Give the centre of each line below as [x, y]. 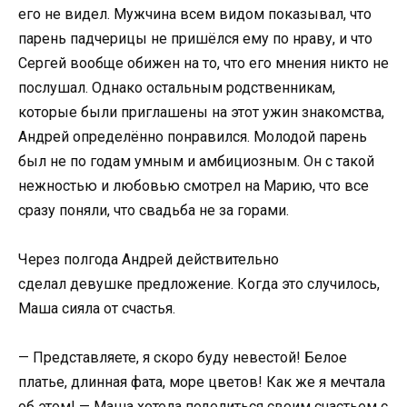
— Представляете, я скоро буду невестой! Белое [183, 357]
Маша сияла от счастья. [97, 308]
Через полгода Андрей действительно [149, 259]
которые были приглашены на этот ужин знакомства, [201, 112]
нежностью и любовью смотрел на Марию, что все [194, 185]
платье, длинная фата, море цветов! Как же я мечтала [202, 382]
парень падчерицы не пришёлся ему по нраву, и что [195, 38]
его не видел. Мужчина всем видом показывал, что [195, 14]
